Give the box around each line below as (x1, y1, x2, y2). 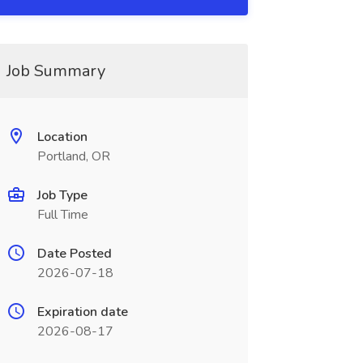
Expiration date (36, 303, 128, 321)
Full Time (36, 206, 88, 224)
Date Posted (36, 245, 112, 263)
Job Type (36, 186, 88, 204)
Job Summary (6, 60, 105, 82)
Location (36, 128, 88, 146)
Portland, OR (36, 147, 110, 165)
